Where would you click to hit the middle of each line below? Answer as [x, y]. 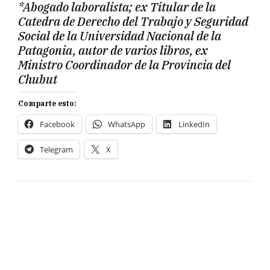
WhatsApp [127, 124]
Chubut [38, 80]
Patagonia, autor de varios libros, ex [113, 51]
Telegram [56, 150]
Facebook [57, 124]
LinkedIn [194, 124]
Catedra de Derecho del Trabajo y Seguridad [133, 22]
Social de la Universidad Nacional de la [120, 36]
